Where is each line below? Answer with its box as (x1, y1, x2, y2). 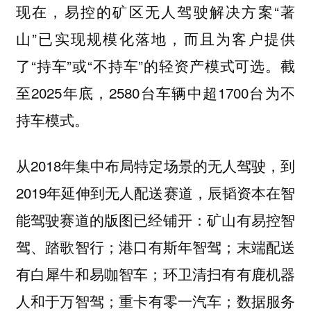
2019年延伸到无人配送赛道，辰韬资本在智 (15, 182, 296, 203)
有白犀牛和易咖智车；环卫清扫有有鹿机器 (15, 263, 296, 285)
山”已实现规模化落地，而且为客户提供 (15, 27, 296, 49)
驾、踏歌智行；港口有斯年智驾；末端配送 (15, 236, 296, 258)
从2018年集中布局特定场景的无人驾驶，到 (15, 155, 296, 176)
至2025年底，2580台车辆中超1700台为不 (15, 81, 296, 103)
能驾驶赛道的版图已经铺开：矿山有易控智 (15, 209, 296, 230)
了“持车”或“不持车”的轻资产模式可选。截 (15, 54, 296, 76)
